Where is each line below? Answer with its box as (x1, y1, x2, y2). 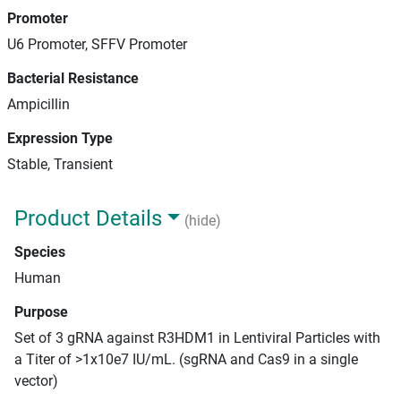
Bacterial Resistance (7, 70, 139, 87)
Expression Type (7, 130, 113, 147)
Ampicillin (7, 96, 70, 113)
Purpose (14, 303, 68, 320)
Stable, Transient (7, 156, 113, 173)
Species (14, 243, 65, 260)
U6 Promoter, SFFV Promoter (7, 36, 187, 53)
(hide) (183, 212, 221, 230)
